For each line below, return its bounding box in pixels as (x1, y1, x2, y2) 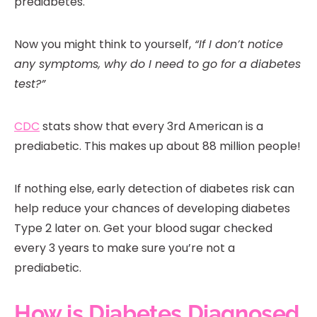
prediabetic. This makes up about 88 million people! (14, 138, 301, 155)
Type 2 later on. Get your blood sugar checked (14, 220, 272, 237)
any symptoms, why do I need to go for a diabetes (14, 56, 301, 73)
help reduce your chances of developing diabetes (14, 200, 290, 217)
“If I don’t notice (191, 36, 283, 53)
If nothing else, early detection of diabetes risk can (14, 180, 294, 197)
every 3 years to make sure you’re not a (14, 240, 235, 257)
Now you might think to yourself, (14, 36, 191, 53)
